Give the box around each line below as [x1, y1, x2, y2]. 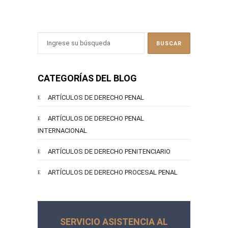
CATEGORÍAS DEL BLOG [38, 72, 137, 83]
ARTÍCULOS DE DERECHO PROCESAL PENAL [48, 168, 178, 176]
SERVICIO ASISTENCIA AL [60, 216, 168, 227]
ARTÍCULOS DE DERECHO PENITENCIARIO [48, 147, 170, 155]
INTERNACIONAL [38, 126, 87, 134]
